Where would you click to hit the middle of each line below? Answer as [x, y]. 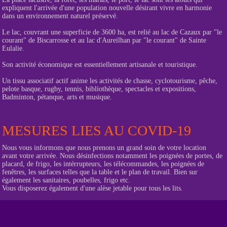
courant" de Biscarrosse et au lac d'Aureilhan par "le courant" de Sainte [104, 40]
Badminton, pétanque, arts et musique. [57, 97]
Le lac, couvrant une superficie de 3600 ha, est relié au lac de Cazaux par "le [112, 32]
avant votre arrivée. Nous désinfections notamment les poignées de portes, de [112, 156]
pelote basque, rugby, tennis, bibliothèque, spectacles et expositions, [99, 89]
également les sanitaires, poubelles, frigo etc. [66, 180]
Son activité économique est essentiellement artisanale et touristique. [100, 65]
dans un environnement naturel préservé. [60, 16]
